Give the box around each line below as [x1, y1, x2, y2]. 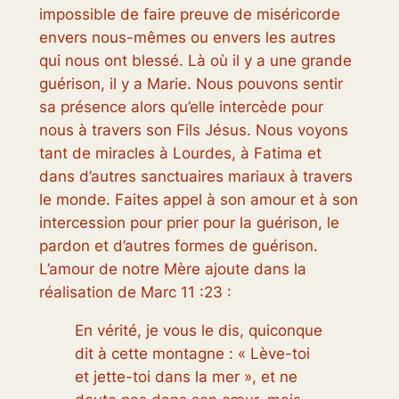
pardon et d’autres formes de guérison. [38, 236, 318, 255]
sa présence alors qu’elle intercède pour [38, 97, 323, 116]
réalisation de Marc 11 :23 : [38, 282, 232, 301]
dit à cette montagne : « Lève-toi [74, 344, 310, 362]
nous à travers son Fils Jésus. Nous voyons [38, 120, 348, 139]
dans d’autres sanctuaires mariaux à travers [38, 167, 353, 185]
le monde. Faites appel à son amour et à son [38, 190, 358, 208]
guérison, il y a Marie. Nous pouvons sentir [38, 74, 343, 93]
